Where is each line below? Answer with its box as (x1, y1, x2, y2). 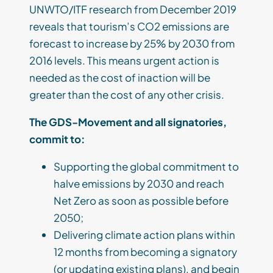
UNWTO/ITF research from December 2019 (29, 2, 236, 16)
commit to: (29, 132, 87, 146)
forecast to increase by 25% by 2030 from (29, 37, 235, 51)
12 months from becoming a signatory (54, 245, 237, 259)
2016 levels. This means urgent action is (29, 54, 219, 68)
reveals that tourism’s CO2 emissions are (29, 19, 229, 34)
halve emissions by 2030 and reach (54, 177, 224, 191)
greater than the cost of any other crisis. (29, 88, 224, 102)
